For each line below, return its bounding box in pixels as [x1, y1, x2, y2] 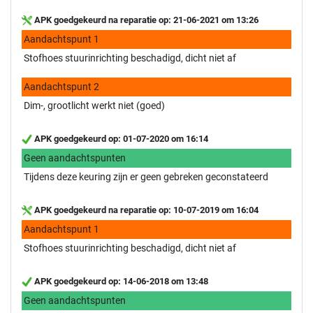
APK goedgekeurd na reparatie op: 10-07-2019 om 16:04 [32, 204, 259, 215]
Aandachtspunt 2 [24, 80, 99, 92]
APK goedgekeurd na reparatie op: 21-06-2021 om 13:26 [32, 14, 259, 25]
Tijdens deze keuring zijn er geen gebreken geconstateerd [24, 170, 268, 182]
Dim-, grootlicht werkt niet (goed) [24, 99, 165, 111]
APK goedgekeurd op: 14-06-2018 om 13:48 [32, 275, 208, 286]
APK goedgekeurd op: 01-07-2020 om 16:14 [32, 133, 208, 144]
